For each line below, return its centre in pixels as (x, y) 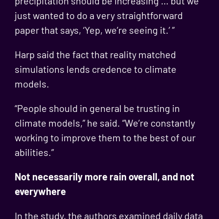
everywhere (40, 191)
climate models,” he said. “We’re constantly (105, 123)
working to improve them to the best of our (105, 137)
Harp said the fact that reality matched (95, 54)
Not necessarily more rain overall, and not (104, 176)
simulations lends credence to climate (95, 69)
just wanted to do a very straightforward (99, 15)
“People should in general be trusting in (97, 108)
